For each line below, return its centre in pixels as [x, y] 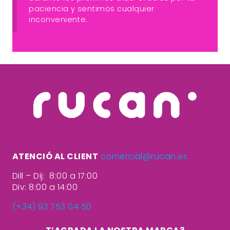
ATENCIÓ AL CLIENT [55, 156]
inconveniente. [58, 19]
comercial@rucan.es [144, 156]
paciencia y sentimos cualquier [92, 8]
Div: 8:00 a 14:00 [45, 187]
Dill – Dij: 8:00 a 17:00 [55, 176]
